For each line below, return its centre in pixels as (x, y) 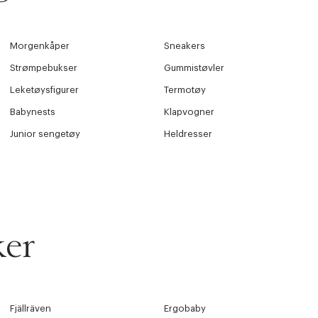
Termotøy (185, 90)
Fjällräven (30, 309)
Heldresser (188, 134)
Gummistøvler (194, 68)
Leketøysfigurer (44, 90)
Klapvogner (190, 112)
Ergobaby (185, 309)
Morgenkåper (39, 46)
